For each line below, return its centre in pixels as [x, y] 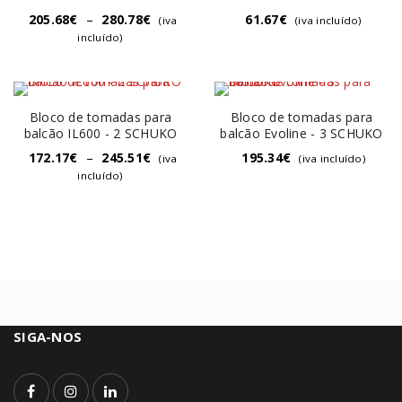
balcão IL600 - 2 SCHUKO [100, 134]
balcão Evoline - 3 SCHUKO [301, 134]
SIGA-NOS [48, 337]
